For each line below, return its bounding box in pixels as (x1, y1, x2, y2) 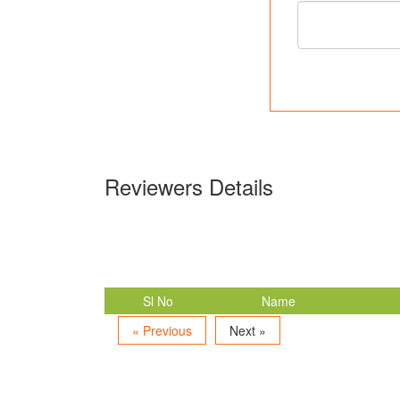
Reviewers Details (104, 170, 273, 202)
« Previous (132, 321, 192, 339)
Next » (229, 321, 266, 339)
